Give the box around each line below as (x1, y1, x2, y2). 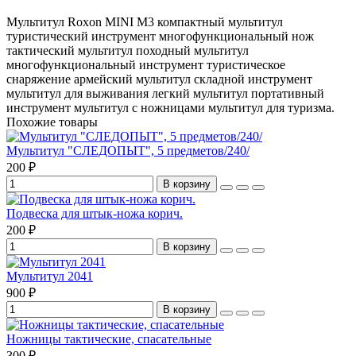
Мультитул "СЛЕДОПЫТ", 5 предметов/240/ (6, 143, 250, 157)
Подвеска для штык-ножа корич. (6, 206, 183, 220)
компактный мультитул (157, 14, 283, 29)
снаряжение (6, 72, 71, 86)
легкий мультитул (152, 86, 248, 100)
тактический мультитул (6, 43, 133, 57)
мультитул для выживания (6, 86, 149, 100)
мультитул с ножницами (74, 100, 205, 114)
